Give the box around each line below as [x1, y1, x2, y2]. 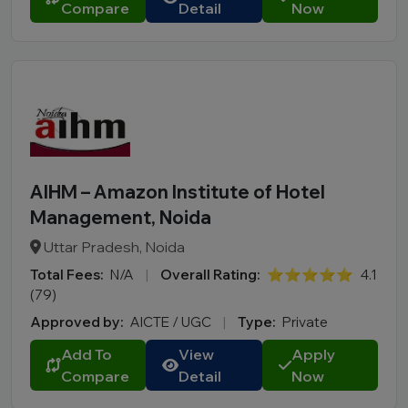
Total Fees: [30, 266, 103, 283]
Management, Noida [30, 206, 211, 229]
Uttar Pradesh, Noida [41, 238, 185, 256]
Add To [61, 345, 112, 363]
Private [282, 313, 328, 331]
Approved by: [30, 313, 123, 331]
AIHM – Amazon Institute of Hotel [30, 180, 325, 203]
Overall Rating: [160, 266, 260, 283]
